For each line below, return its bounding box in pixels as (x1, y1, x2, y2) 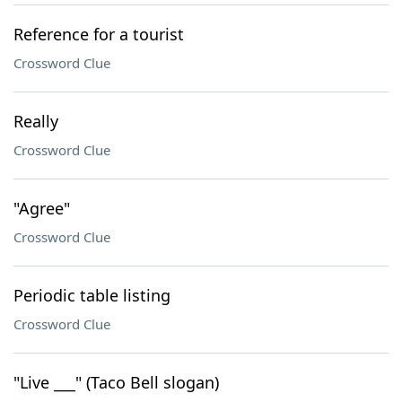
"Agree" (13, 197, 70, 219)
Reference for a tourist (13, 23, 184, 45)
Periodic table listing (13, 284, 170, 306)
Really (13, 110, 58, 132)
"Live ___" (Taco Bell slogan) (13, 371, 219, 393)
